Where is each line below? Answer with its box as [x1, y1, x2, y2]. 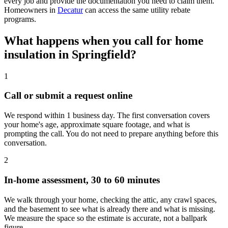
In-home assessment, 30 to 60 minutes [4, 174, 160, 185]
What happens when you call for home [4, 34, 204, 47]
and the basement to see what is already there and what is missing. [4, 204, 215, 213]
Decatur [58, 5, 83, 14]
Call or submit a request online [4, 90, 132, 101]
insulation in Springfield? [4, 47, 136, 61]
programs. [4, 14, 36, 23]
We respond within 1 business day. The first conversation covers [4, 111, 210, 120]
